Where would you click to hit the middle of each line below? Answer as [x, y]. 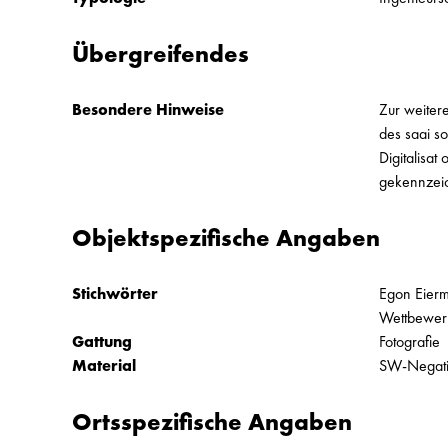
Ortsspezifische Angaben [212, 421]
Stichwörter [115, 293]
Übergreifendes [160, 53]
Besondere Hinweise [148, 109]
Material [104, 365]
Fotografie [410, 341]
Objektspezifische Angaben [226, 237]
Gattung [102, 341]
